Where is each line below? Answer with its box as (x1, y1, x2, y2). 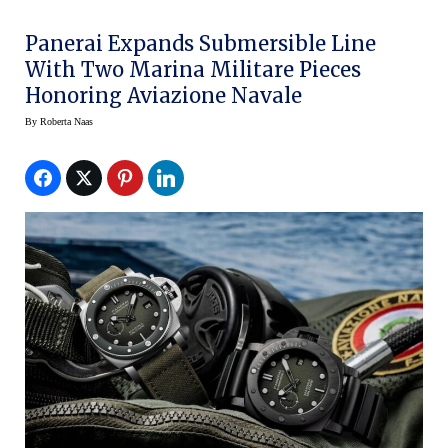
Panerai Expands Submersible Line (25, 31, 376, 57)
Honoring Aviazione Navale (25, 83, 302, 109)
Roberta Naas (40, 116, 93, 128)
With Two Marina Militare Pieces (25, 57, 361, 83)
